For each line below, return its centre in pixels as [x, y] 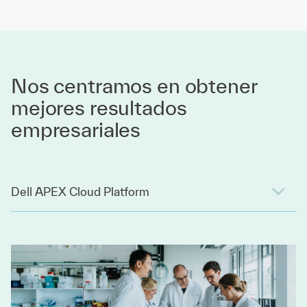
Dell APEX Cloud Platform [80, 192]
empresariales [76, 130]
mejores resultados [99, 108]
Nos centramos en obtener [134, 86]
